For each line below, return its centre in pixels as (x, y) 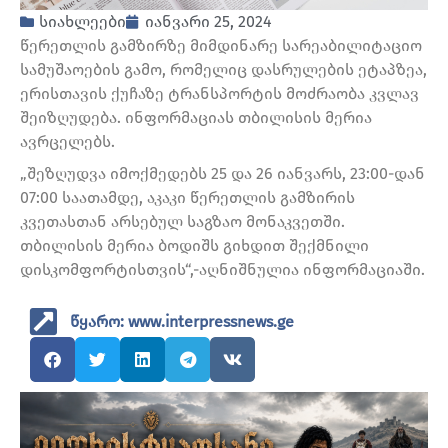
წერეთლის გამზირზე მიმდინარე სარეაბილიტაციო (221, 46)
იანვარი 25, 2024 (208, 22)
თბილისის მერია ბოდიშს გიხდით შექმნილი (194, 245)
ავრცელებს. (67, 142)
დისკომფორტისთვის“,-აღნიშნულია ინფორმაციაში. (222, 269)
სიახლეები (82, 22)
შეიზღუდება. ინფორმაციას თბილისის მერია (196, 118)
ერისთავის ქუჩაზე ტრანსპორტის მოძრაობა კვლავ (219, 94)
